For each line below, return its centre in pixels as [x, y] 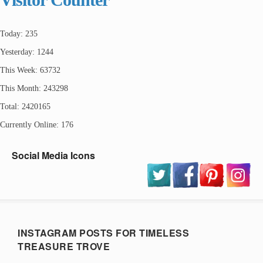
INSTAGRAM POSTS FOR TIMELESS [103, 232]
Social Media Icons [53, 155]
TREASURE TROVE [64, 246]
